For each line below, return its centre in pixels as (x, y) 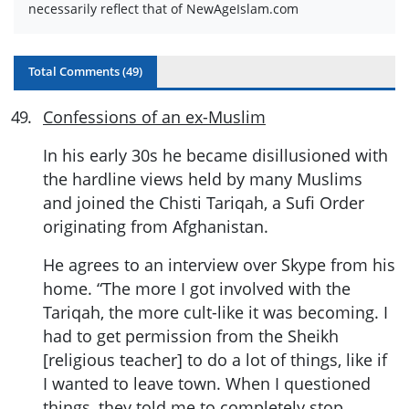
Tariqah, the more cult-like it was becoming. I (215, 313)
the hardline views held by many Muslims (203, 179)
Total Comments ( (77, 72)
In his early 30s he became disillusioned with (215, 156)
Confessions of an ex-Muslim (154, 117)
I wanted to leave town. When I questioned (207, 384)
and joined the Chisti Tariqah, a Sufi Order (204, 203)
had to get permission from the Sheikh (191, 336)
